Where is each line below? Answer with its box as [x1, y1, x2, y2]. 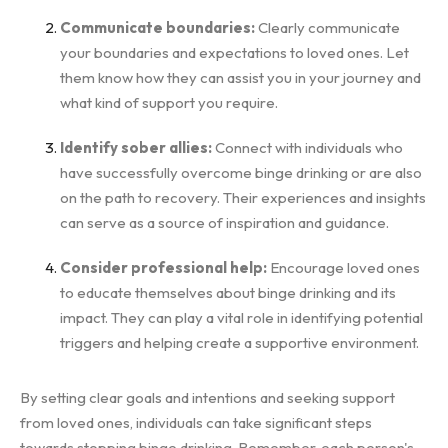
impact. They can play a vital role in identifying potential [60, 308, 423, 327]
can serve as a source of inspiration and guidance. [60, 213, 389, 232]
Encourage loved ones [267, 258, 420, 277]
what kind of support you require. [60, 93, 278, 112]
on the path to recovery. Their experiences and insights [60, 188, 426, 207]
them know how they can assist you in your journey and [60, 68, 421, 87]
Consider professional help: [60, 258, 267, 277]
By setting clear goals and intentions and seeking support [20, 388, 395, 407]
